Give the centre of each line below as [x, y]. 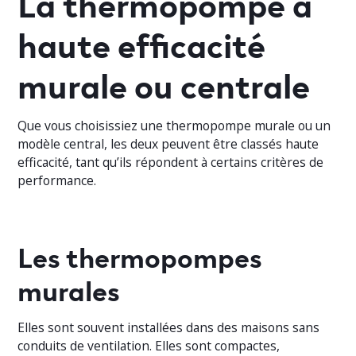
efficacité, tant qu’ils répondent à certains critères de [171, 162]
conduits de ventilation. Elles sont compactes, [149, 345]
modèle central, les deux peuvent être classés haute [168, 143]
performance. [57, 180]
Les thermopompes [140, 256]
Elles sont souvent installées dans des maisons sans [169, 327]
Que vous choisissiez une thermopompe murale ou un [174, 125]
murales [72, 289]
